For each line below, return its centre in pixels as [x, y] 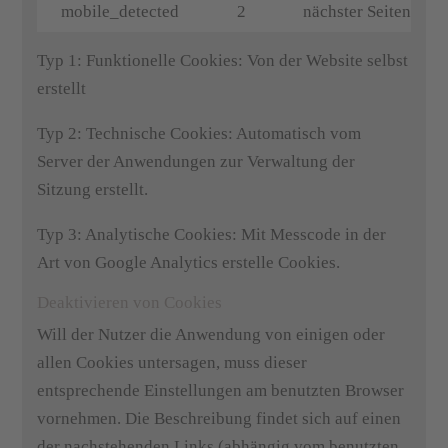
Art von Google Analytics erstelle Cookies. [189, 262]
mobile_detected [120, 11]
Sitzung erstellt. [93, 189]
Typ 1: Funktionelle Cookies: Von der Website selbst [223, 60]
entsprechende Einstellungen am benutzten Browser [221, 390]
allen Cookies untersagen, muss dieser [172, 362]
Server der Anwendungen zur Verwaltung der [196, 161]
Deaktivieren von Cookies [130, 302]
